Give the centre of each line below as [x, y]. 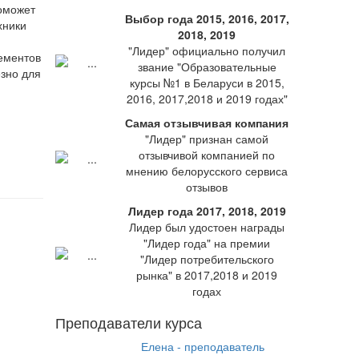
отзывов [207, 187]
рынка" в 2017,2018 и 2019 [207, 275]
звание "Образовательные [207, 67]
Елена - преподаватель [203, 346]
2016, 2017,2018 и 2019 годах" [207, 99]
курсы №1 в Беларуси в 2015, [207, 83]
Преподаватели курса [128, 322]
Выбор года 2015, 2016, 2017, [207, 18]
